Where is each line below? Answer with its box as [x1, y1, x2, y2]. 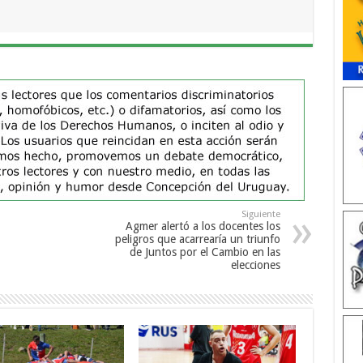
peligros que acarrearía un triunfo [114, 233, 280, 246]
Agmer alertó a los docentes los [125, 220, 280, 233]
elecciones [230, 258, 280, 272]
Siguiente [241, 209, 280, 220]
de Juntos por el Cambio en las [129, 246, 280, 259]
